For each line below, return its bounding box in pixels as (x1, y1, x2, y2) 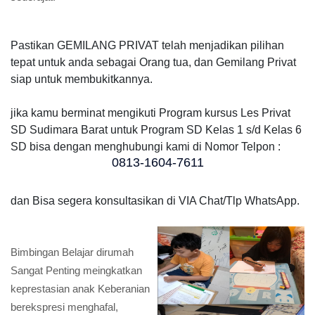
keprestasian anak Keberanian (11, 283, 150, 295)
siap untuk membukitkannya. (11, 73, 153, 85)
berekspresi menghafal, (11, 301, 118, 313)
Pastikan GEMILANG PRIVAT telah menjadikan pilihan (11, 39, 284, 51)
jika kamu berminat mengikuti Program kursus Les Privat (11, 107, 290, 119)
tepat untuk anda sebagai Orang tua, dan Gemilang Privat (11, 56, 296, 68)
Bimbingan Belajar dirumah (11, 246, 134, 258)
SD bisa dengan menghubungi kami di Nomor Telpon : (11, 141, 281, 153)
